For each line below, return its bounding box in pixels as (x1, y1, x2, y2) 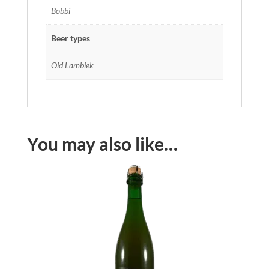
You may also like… (26, 132, 178, 154)
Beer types (51, 32, 90, 43)
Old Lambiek (51, 59, 94, 70)
